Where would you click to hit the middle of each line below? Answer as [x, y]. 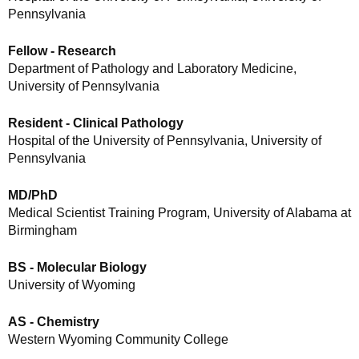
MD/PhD [33, 196]
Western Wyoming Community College [118, 340]
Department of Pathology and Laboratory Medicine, [152, 69]
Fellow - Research [62, 51]
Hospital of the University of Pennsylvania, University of [165, 141]
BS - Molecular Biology [77, 268]
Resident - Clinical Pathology [96, 123]
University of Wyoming [72, 285]
